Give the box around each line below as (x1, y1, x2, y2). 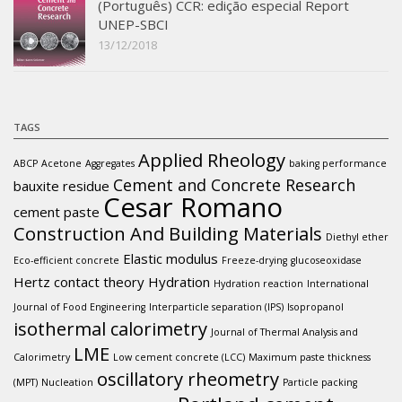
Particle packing (283, 376, 357, 389)
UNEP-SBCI (98, 15, 169, 34)
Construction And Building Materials (13, 221, 322, 247)
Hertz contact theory (13, 273, 144, 292)
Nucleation (41, 376, 93, 389)
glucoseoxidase (291, 254, 362, 267)
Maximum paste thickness (249, 351, 371, 364)
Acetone (41, 157, 82, 170)
